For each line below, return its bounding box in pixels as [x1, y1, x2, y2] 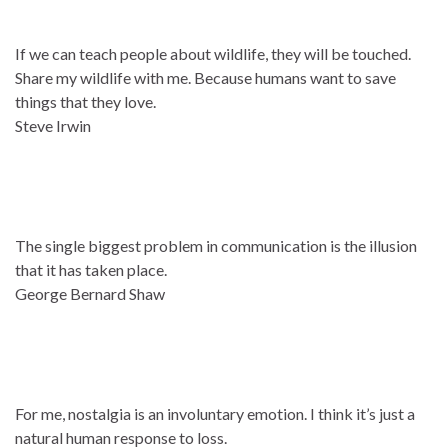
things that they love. [15, 91, 156, 111]
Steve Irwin [15, 115, 91, 135]
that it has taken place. [15, 259, 167, 279]
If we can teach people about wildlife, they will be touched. [15, 43, 411, 63]
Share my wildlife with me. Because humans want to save [15, 67, 396, 87]
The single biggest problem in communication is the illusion [15, 235, 417, 255]
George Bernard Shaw [15, 283, 165, 303]
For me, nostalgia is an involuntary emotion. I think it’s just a [15, 403, 415, 423]
